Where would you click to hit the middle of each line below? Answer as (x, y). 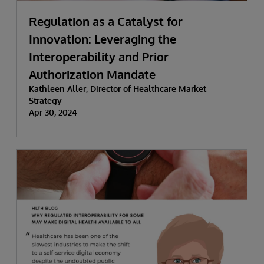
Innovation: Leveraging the (103, 39)
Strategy (45, 100)
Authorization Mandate (92, 74)
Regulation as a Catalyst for (106, 21)
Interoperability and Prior (99, 56)
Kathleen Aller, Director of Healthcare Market (118, 88)
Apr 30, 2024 (53, 112)
